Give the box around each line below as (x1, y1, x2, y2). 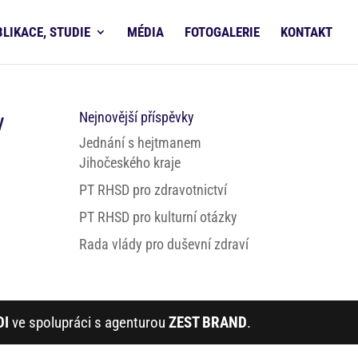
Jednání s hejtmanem (78, 134, 201, 151)
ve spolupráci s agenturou (8, 313, 169, 332)
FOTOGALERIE (185, 24, 260, 40)
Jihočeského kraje (78, 154, 181, 171)
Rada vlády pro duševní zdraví (78, 236, 249, 253)
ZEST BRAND (168, 313, 247, 332)
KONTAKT (280, 24, 332, 40)
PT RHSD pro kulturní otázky (78, 209, 237, 225)
